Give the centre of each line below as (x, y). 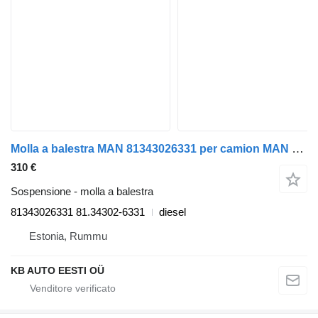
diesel (172, 212)
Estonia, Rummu (68, 236)
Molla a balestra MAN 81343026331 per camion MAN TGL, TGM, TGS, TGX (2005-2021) (298, 149)
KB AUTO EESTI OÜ (57, 271)
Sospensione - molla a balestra (82, 192)
